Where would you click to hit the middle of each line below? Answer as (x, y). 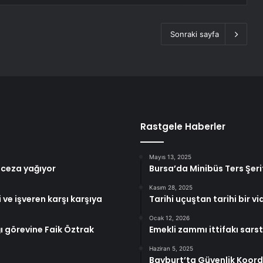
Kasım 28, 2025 (171, 188)
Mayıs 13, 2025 (170, 157)
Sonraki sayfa (195, 34)
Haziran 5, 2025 (171, 249)
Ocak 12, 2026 (169, 218)
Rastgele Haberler (183, 127)
